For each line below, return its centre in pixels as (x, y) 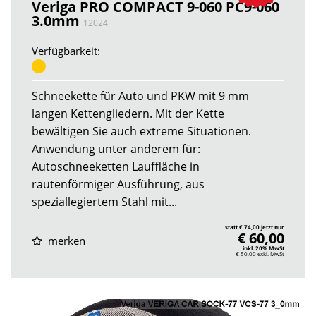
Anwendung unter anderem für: (116, 149)
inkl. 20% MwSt (263, 248)
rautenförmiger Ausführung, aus (118, 184)
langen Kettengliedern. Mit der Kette (128, 114)
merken (65, 240)
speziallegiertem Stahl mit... (104, 202)
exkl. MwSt (271, 254)
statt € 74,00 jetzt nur (255, 227)
